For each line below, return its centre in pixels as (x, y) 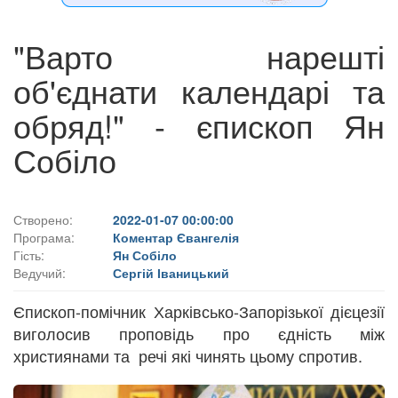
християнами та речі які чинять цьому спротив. (188, 355)
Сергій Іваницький (171, 272)
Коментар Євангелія (176, 237)
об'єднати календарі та (199, 90)
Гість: (29, 255)
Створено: (43, 219)
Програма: (44, 237)
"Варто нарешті (199, 55)
